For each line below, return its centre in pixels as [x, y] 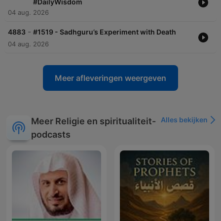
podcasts [51, 135]
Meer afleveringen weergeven [110, 78]
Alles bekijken [184, 120]
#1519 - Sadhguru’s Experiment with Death [105, 32]
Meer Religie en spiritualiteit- [93, 121]
